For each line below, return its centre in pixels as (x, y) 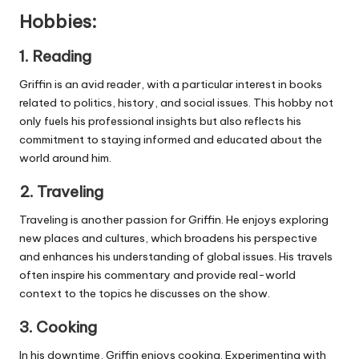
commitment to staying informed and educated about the (171, 139)
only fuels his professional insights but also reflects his (160, 121)
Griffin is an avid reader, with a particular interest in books (171, 84)
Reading (62, 56)
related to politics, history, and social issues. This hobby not (176, 102)
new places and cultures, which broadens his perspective (168, 238)
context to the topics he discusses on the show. (145, 294)
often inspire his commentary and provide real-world (157, 275)
